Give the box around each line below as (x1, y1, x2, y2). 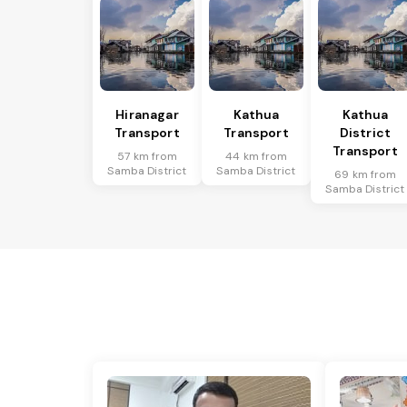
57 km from (117, 149, 177, 164)
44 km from (225, 149, 287, 164)
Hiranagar (115, 106, 179, 124)
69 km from (334, 167, 396, 183)
